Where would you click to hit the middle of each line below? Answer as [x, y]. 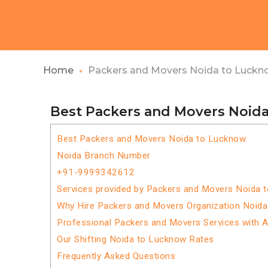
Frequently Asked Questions [116, 256]
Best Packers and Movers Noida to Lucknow [151, 139]
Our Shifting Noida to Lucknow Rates [135, 239]
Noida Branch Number [104, 156]
